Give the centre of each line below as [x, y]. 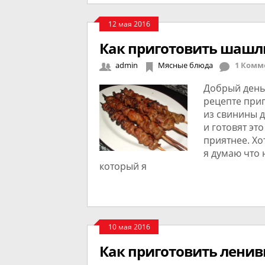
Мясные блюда [185, 65]
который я [123, 166]
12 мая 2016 [129, 24]
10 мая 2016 [129, 227]
